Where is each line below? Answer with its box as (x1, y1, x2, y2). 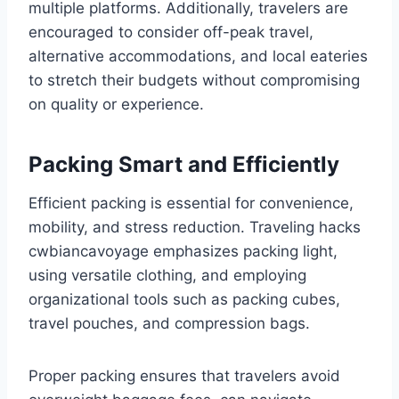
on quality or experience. (28, 95, 204, 114)
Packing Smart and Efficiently (28, 151, 339, 178)
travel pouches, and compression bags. (28, 314, 310, 333)
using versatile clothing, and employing (28, 266, 306, 285)
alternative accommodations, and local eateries (28, 47, 368, 66)
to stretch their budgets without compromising (28, 71, 360, 90)
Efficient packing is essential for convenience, (28, 194, 354, 213)
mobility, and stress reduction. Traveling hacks (28, 218, 361, 237)
